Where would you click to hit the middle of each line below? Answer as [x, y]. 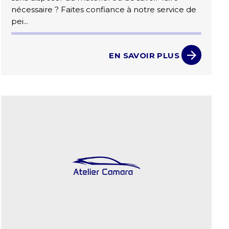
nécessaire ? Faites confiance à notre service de [104, 10]
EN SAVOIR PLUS [144, 55]
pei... [20, 21]
